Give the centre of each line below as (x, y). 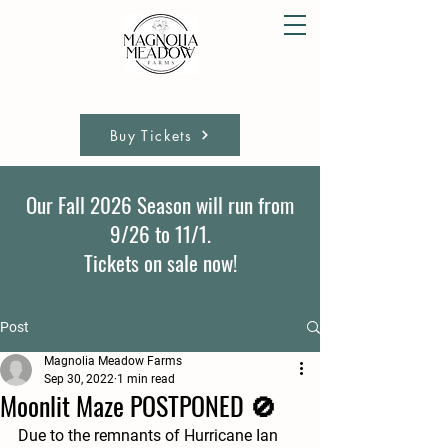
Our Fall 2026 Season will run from (160, 204)
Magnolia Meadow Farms (113, 361)
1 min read (146, 379)
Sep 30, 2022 (79, 379)
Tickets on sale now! (160, 262)
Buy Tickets (151, 135)
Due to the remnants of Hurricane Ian (150, 435)
